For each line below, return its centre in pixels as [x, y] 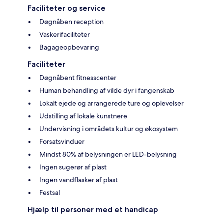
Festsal [50, 193]
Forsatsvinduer [62, 142]
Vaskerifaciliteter [65, 35]
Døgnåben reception [71, 22]
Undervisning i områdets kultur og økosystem [109, 129]
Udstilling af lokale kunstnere [83, 116]
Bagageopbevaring [69, 47]
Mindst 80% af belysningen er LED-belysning [108, 154]
